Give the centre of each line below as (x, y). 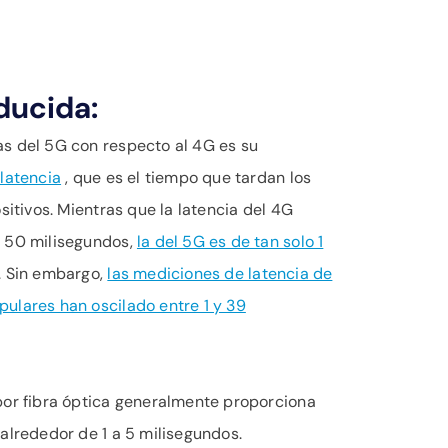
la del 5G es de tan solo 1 (230, 241)
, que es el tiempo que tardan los (186, 177)
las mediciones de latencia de (220, 273)
